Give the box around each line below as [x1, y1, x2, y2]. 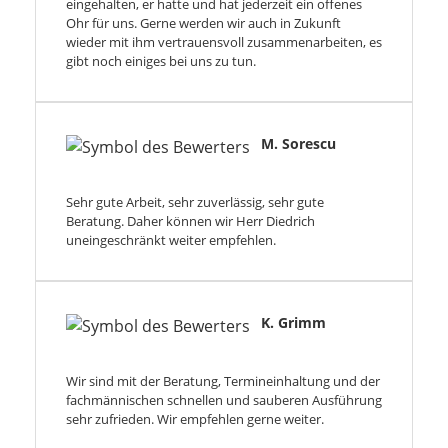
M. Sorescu [261, 134, 336, 154]
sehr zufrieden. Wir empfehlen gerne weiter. [66, 410, 324, 429]
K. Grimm [261, 313, 326, 333]
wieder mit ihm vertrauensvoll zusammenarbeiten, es [66, 33, 382, 52]
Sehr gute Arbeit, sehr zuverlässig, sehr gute [66, 193, 324, 212]
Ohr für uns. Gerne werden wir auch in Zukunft [66, 14, 341, 33]
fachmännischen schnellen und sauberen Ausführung [66, 391, 382, 410]
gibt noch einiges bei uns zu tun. [66, 52, 256, 71]
